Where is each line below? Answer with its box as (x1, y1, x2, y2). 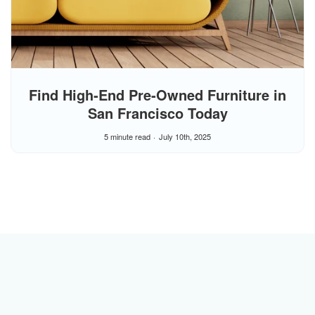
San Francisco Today (87, 103, 228, 124)
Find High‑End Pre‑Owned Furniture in (29, 84, 286, 105)
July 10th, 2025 (159, 131, 211, 143)
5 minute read (104, 131, 150, 143)
